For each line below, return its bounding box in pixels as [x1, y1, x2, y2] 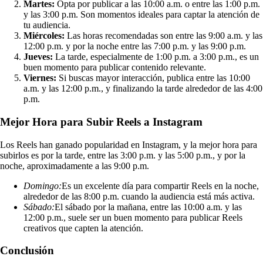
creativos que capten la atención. [23, 222, 143, 233]
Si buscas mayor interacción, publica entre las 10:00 [56, 73, 250, 83]
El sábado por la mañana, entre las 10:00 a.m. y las [55, 201, 242, 212]
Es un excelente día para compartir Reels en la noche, [62, 180, 259, 191]
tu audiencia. [23, 20, 70, 31]
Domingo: [23, 180, 62, 191]
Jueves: [23, 52, 53, 62]
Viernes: [23, 73, 56, 83]
